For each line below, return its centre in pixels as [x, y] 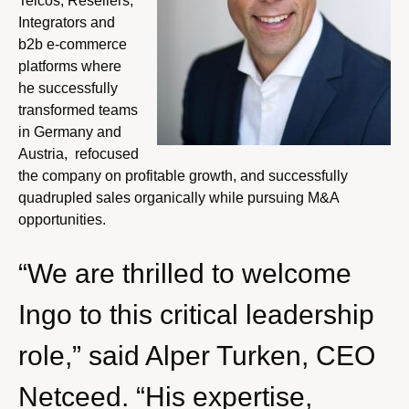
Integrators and [67, 22]
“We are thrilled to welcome [185, 273]
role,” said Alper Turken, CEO [197, 355]
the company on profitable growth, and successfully [183, 175]
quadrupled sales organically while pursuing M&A [178, 197]
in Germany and [70, 131]
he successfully [68, 88]
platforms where [70, 66]
